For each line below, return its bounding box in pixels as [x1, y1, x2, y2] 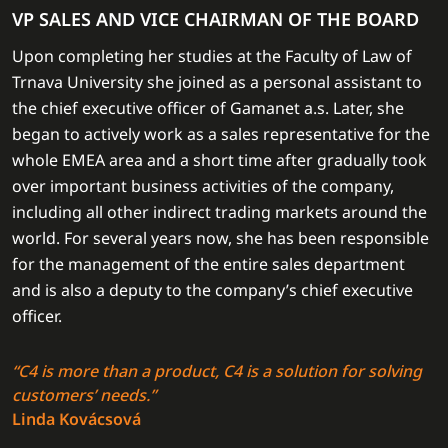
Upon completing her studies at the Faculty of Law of [12, 45, 412, 67]
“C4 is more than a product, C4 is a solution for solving [12, 360, 422, 382]
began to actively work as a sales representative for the [12, 123, 430, 145]
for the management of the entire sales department [12, 253, 405, 275]
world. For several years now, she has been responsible [12, 227, 429, 249]
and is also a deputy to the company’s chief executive [12, 279, 413, 301]
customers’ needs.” [12, 384, 156, 406]
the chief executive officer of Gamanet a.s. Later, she [12, 97, 404, 119]
